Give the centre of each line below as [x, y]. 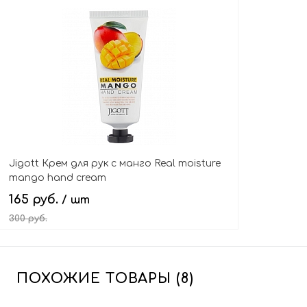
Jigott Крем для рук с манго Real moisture [115, 164]
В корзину [128, 257]
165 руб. [35, 199]
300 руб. [28, 219]
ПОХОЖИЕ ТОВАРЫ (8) [105, 279]
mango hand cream [58, 178]
